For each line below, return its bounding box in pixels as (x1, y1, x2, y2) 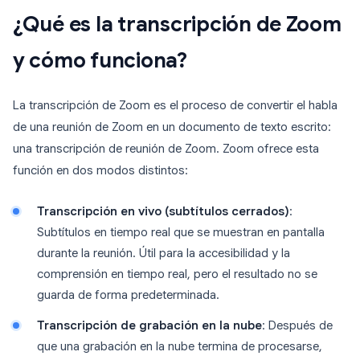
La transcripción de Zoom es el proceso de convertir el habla (13, 98, 337, 113)
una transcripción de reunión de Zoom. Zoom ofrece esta (13, 141, 319, 157)
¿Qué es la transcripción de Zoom (13, 11, 342, 38)
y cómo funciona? (13, 47, 187, 74)
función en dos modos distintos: (13, 163, 188, 178)
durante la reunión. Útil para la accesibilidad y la (37, 246, 290, 261)
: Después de (262, 318, 333, 333)
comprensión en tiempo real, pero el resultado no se (37, 267, 317, 282)
